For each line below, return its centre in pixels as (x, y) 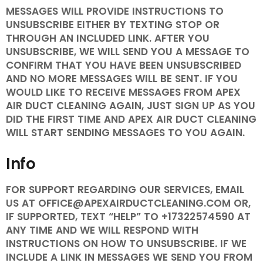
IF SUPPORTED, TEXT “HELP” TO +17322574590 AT (128, 217)
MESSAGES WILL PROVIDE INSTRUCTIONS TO (115, 11)
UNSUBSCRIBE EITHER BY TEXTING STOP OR (113, 25)
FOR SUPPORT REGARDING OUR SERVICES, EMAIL (125, 190)
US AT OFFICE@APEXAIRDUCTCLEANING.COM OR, (128, 203)
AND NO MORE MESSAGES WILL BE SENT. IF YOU (122, 79)
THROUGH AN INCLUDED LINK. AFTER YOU (108, 38)
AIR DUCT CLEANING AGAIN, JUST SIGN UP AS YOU (131, 106)
